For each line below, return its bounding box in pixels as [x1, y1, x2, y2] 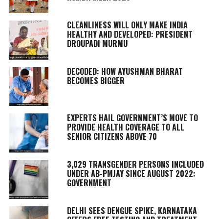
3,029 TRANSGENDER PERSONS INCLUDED [66, 158, 204, 170]
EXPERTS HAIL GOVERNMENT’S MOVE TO [66, 111, 198, 124]
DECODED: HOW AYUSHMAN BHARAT [66, 65, 183, 77]
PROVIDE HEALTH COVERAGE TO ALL [66, 121, 184, 133]
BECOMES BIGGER [66, 74, 125, 87]
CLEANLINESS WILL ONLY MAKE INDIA [66, 19, 188, 31]
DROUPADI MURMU [66, 37, 128, 49]
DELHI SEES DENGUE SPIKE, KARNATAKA [66, 204, 197, 217]
